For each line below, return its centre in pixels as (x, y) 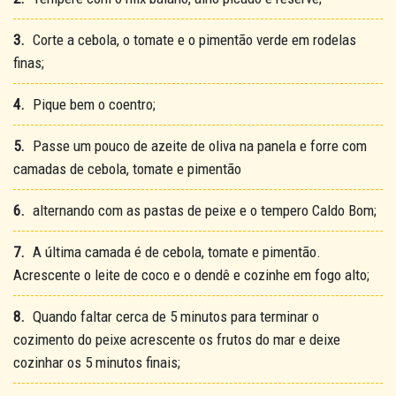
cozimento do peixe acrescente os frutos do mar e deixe (177, 339)
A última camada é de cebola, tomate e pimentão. (175, 252)
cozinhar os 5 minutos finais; (97, 362)
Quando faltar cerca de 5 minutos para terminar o (174, 316)
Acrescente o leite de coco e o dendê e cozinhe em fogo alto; (191, 275)
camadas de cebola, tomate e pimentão (127, 169)
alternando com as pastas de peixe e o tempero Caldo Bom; (203, 210)
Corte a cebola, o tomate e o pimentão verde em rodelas (193, 40)
